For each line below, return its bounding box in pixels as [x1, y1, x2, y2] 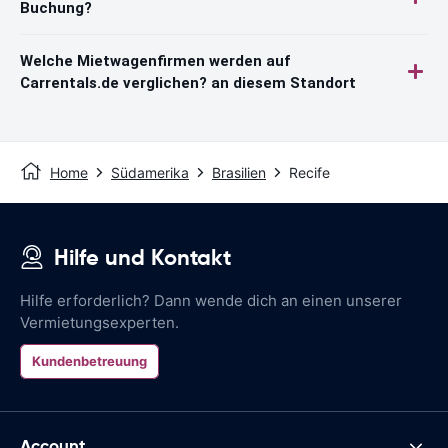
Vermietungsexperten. [20, 312, 179, 332]
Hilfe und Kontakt [54, 243, 231, 271]
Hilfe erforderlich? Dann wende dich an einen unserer [20, 290, 402, 310]
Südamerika [111, 163, 189, 181]
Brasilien [212, 163, 266, 181]
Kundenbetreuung [32, 352, 147, 369]
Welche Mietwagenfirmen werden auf [20, 51, 290, 70]
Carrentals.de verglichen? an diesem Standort [20, 73, 356, 92]
